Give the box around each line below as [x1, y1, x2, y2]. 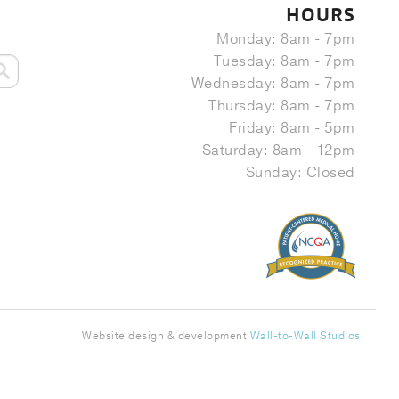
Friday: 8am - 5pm [229, 118, 355, 138]
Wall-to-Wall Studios [249, 328, 361, 343]
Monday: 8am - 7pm [216, 28, 355, 49]
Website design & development [82, 328, 250, 343]
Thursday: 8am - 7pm [208, 95, 355, 116]
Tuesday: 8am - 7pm [213, 51, 355, 71]
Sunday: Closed [245, 162, 355, 183]
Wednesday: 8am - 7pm [191, 73, 355, 94]
